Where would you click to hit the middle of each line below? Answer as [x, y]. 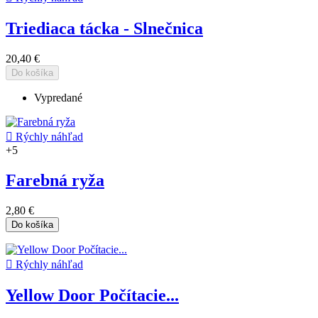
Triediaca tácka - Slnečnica [104, 29]
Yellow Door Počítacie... [92, 295]
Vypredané [58, 97]
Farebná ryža [55, 180]
